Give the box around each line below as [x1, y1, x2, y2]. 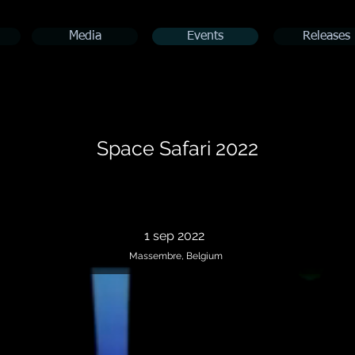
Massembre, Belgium [128, 250, 223, 261]
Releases [303, 30, 350, 43]
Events [187, 30, 223, 43]
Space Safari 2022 [97, 136, 258, 160]
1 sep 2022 [144, 228, 204, 243]
